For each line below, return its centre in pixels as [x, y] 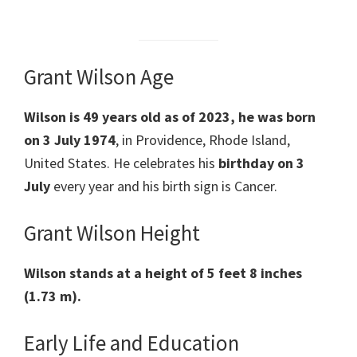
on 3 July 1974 [70, 140]
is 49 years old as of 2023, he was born [192, 117]
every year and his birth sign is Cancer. [165, 186]
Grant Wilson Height [112, 233]
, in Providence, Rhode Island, [203, 140]
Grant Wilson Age [99, 77]
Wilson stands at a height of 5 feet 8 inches [163, 273]
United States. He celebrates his [121, 163]
